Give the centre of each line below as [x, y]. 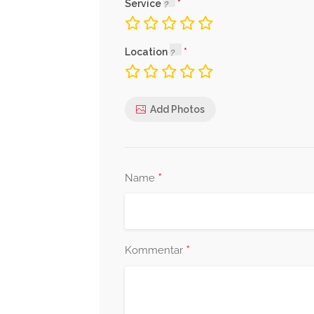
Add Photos [177, 109]
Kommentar [155, 250]
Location [147, 52]
